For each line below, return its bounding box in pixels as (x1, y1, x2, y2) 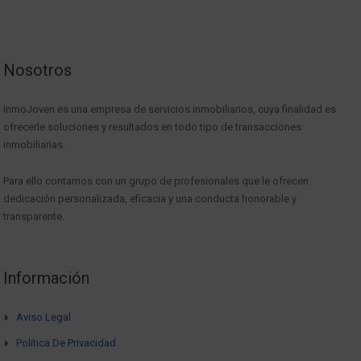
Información (3, 268, 89, 288)
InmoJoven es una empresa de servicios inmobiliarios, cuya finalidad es (3, 102, 336, 115)
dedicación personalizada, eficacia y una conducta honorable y (3, 192, 297, 205)
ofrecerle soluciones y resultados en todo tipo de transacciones (3, 120, 301, 133)
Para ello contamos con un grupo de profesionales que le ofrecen (3, 174, 309, 187)
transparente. (3, 210, 64, 222)
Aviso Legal (16, 310, 71, 323)
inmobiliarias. (3, 138, 65, 151)
